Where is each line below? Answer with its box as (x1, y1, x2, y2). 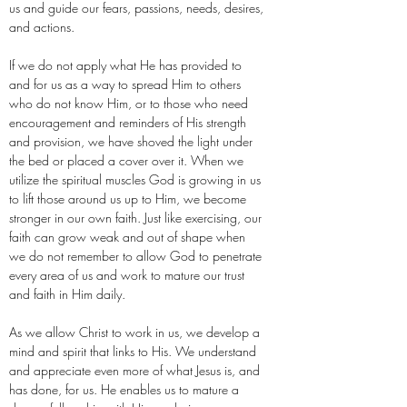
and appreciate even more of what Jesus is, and (9, 362, 260, 379)
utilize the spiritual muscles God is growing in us (9, 171, 261, 188)
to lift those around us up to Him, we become (9, 190, 246, 207)
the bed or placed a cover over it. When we (9, 152, 243, 169)
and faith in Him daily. (9, 285, 125, 303)
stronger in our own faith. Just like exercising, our (9, 209, 262, 226)
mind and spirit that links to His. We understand (9, 342, 256, 360)
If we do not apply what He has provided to (9, 56, 242, 74)
